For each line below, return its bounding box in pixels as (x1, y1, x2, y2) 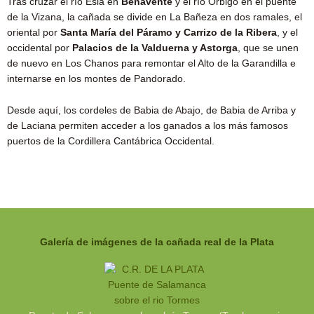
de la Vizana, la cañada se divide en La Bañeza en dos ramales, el (7, 11, 302, 22)
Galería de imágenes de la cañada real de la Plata (40, 237, 274, 248)
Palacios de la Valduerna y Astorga (72, 42, 238, 53)
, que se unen (238, 42, 299, 53)
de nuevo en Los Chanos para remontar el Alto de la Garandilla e (7, 57, 296, 69)
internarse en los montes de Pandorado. (7, 73, 186, 84)
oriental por (7, 27, 60, 38)
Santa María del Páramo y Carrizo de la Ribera (60, 27, 277, 38)
